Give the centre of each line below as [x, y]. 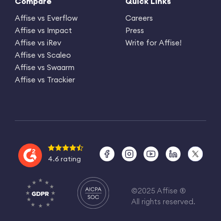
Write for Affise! [153, 42]
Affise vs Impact [43, 30]
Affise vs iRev [38, 42]
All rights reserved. [163, 202]
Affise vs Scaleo [43, 55]
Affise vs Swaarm [45, 67]
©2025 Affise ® [158, 191]
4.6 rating [65, 159]
